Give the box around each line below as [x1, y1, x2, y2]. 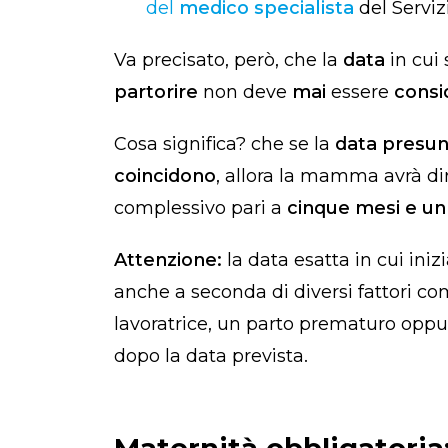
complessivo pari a [114, 197, 282, 220]
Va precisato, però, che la [114, 49, 343, 72]
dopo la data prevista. [114, 345, 313, 368]
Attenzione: [114, 249, 222, 272]
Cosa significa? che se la [114, 133, 335, 156]
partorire [114, 81, 203, 104]
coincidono [114, 165, 216, 188]
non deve [203, 81, 292, 104]
